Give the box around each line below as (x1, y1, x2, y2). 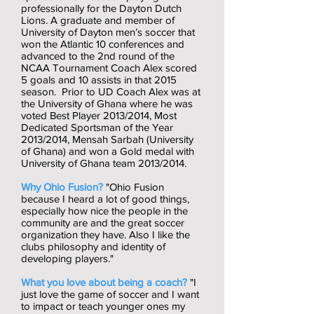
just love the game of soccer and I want (21, 288, 199, 300)
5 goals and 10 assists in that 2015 (21, 74, 177, 86)
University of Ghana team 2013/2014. (21, 157, 186, 169)
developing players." (21, 252, 114, 264)
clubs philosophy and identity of (21, 240, 165, 252)
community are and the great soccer (21, 217, 184, 228)
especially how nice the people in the (21, 205, 188, 217)
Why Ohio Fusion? (21, 181, 103, 193)
